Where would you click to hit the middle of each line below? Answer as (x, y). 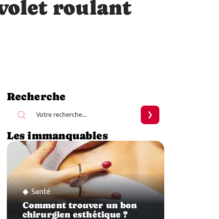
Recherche (36, 96)
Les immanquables (57, 135)
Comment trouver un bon (80, 206)
